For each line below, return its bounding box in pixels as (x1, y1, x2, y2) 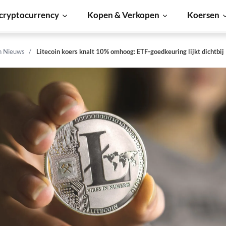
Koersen (187, 10, 220, 20)
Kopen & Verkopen (87, 10, 159, 20)
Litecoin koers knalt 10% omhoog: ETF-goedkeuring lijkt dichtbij (36, 47, 224, 55)
